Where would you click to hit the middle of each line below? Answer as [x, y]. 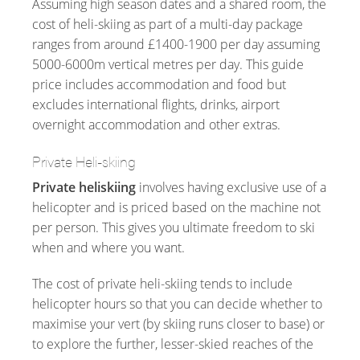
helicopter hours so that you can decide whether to [177, 303]
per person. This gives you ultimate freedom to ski [174, 227]
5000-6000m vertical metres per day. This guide [168, 64]
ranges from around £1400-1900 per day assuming [176, 44]
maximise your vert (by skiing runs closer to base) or [178, 323]
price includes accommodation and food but [159, 84]
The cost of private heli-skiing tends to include [162, 283]
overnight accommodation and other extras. [156, 124]
